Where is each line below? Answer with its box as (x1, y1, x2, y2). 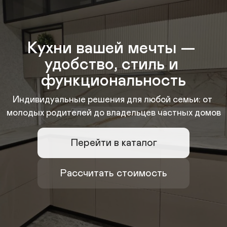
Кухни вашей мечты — (27, 41, 196, 57)
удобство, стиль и (45, 57, 178, 73)
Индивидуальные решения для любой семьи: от (13, 95, 212, 104)
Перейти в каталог (70, 138, 157, 148)
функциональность (41, 73, 186, 89)
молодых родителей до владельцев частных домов (6, 108, 221, 118)
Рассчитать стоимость (60, 168, 167, 178)
